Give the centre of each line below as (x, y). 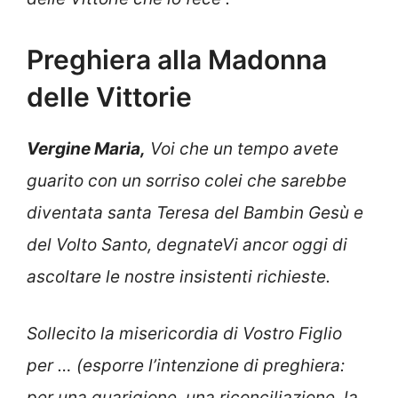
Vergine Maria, (86, 148)
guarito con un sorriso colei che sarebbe (187, 180)
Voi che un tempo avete (242, 148)
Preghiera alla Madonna (177, 59)
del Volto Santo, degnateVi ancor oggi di (187, 244)
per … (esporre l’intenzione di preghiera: (186, 366)
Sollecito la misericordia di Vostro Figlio (184, 334)
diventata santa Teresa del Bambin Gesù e (195, 212)
